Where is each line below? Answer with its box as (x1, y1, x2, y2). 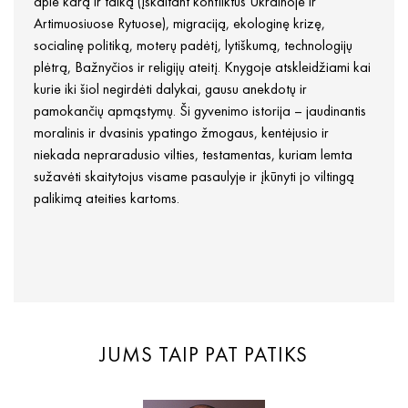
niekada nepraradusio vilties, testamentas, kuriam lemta (34, 146, 352, 164)
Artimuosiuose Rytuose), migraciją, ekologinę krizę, (34, 15, 325, 33)
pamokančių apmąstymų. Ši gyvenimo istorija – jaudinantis (34, 102, 366, 120)
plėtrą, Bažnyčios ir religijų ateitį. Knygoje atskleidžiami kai (34, 58, 371, 76)
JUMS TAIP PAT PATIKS (100, 342, 308, 368)
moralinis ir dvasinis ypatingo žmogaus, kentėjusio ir (34, 124, 329, 142)
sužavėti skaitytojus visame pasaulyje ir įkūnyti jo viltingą (34, 168, 354, 186)
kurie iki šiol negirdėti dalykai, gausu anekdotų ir (34, 80, 307, 98)
